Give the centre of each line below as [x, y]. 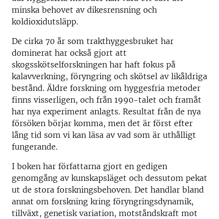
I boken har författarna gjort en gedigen [89, 166]
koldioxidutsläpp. [45, 22]
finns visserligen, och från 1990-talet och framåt [107, 100]
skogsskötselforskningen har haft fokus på [94, 65]
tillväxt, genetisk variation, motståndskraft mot [105, 213]
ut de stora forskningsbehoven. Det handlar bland [108, 190]
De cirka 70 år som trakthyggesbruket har [93, 41]
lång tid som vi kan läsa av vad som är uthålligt [104, 135]
